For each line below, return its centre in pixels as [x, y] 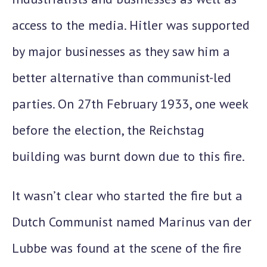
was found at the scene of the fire [144, 248]
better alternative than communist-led [122, 77]
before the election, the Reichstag [108, 130]
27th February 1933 [133, 104]
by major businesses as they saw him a [121, 51]
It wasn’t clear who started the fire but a [127, 195]
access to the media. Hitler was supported [131, 25]
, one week [218, 104]
